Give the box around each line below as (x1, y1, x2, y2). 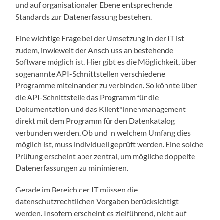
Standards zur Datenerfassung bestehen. (15, 12, 152, 22)
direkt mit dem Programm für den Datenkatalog (15, 116, 175, 126)
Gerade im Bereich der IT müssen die (15, 185, 138, 194)
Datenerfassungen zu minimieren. (15, 163, 129, 173)
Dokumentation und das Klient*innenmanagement (15, 104, 186, 114)
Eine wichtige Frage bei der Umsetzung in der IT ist (15, 33, 185, 43)
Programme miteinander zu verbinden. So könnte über (15, 81, 197, 90)
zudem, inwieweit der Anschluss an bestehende (15, 45, 174, 55)
